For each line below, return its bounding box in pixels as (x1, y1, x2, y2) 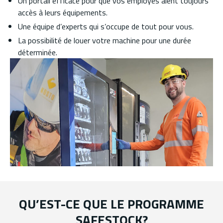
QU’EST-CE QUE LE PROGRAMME (19, 194, 204, 214)
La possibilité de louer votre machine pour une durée (18, 34, 191, 46)
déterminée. (18, 46, 57, 58)
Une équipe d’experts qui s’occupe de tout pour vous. (18, 20, 194, 32)
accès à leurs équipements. (18, 6, 108, 18)
